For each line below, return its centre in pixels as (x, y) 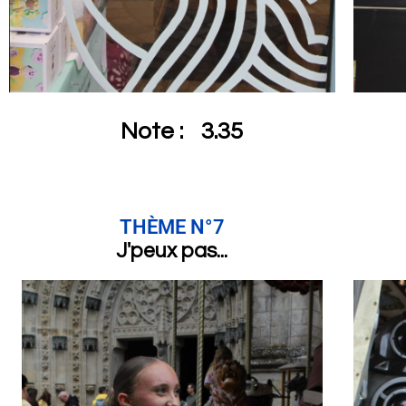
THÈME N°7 (172, 227)
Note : (151, 131)
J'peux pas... (172, 251)
